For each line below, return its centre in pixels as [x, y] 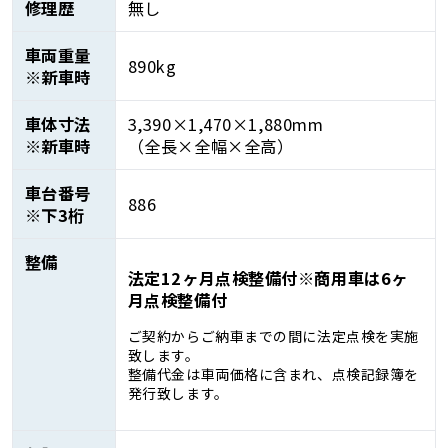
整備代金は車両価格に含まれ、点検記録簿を [273, 374]
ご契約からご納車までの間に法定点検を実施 [273, 336]
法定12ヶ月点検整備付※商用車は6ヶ [267, 278]
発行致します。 [178, 393]
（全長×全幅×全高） [210, 145]
